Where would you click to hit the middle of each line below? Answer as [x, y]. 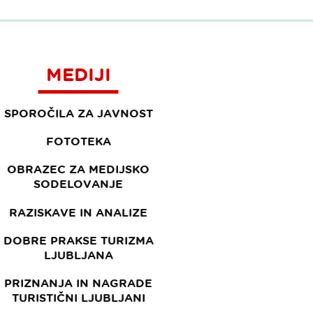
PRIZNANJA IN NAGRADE [78, 283]
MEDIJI [78, 74]
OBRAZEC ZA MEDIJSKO [78, 169]
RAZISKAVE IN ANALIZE [78, 212]
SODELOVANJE [78, 184]
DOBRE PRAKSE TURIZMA [78, 240]
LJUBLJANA [78, 255]
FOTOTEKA [78, 141]
